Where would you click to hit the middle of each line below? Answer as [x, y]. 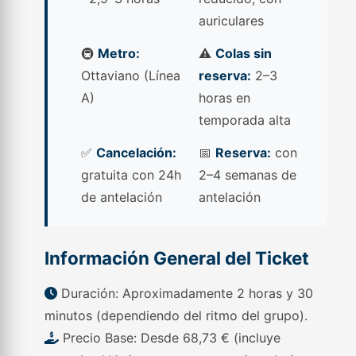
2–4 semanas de [248, 175]
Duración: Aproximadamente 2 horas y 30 [186, 293]
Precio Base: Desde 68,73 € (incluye [170, 338]
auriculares [231, 21]
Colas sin [244, 53]
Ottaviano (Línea [131, 75]
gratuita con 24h [132, 175]
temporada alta [245, 120]
